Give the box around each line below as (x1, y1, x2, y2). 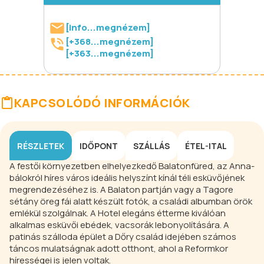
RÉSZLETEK (17, 140, 64, 151)
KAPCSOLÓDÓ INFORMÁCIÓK (14, 95, 190, 111)
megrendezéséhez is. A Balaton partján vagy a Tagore (9, 183, 233, 196)
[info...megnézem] (65, 21, 150, 34)
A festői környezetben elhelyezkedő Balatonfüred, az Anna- (9, 160, 255, 173)
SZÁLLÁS (133, 140, 170, 151)
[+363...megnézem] (65, 47, 154, 60)
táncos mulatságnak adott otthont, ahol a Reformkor (9, 242, 228, 255)
